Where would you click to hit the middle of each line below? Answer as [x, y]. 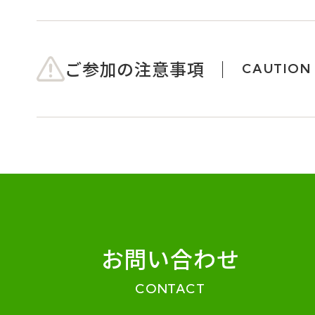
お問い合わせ [170, 258]
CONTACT [170, 289]
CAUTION [277, 68]
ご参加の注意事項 [135, 68]
